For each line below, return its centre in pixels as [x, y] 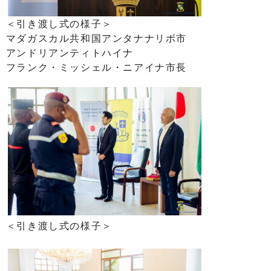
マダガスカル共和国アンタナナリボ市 [96, 38]
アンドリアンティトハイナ [70, 53]
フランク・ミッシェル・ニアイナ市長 [96, 67]
